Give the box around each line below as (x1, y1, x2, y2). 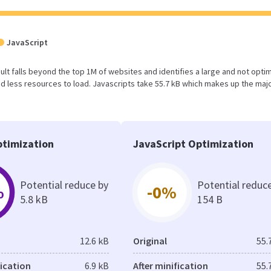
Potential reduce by (19, 178, 108, 192)
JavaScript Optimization (132, 137, 253, 151)
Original (132, 235, 167, 247)
